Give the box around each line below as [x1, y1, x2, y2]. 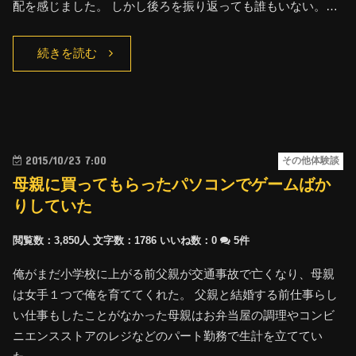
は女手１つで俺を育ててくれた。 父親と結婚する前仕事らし [13, 287, 339, 301]
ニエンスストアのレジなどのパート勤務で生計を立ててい [13, 328, 323, 342]
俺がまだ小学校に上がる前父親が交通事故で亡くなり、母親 [13, 266, 335, 281]
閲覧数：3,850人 [13, 234, 91, 246]
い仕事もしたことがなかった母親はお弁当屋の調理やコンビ [13, 308, 335, 322]
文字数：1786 [93, 234, 157, 246]
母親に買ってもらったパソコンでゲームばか [13, 175, 331, 193]
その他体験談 [281, 156, 339, 166]
